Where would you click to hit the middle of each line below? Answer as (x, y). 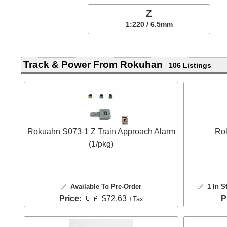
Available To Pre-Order (106, 186)
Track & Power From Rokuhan (93, 65)
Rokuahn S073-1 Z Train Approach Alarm (101, 131)
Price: (70, 198)
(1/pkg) (101, 144)
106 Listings (190, 66)
